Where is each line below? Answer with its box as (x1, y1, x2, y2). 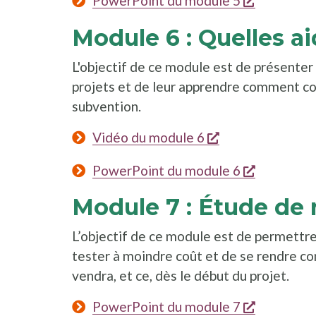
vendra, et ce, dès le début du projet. (72, 267, 289, 284)
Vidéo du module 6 (92, 128, 205, 145)
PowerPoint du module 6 (92, 162, 241, 178)
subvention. (72, 97, 141, 114)
